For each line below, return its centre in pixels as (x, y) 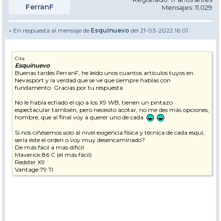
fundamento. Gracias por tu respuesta (69, 88)
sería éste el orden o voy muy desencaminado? (80, 140)
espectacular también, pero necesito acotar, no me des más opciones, (112, 110)
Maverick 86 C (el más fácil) (53, 155)
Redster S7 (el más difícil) (49, 184)
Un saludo (29, 214)
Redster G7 (30, 177)
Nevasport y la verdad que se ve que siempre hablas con (93, 80)
